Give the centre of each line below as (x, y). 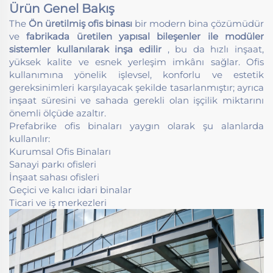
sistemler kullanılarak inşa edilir (88, 49)
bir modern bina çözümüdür (199, 23)
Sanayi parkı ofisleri (53, 164)
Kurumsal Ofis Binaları (60, 151)
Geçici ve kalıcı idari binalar (70, 190)
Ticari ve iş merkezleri (58, 202)
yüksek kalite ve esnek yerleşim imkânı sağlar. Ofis (136, 62)
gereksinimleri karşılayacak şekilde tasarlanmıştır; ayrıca (136, 87)
